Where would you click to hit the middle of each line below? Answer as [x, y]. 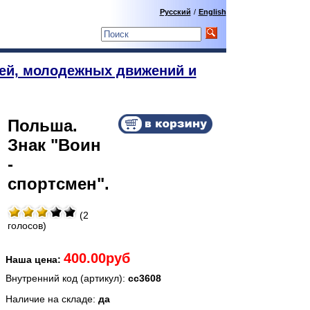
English [212, 12]
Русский [175, 12]
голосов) [27, 226]
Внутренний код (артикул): [66, 278]
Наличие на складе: [52, 299]
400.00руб [97, 258]
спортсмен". [58, 183]
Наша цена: [34, 259]
